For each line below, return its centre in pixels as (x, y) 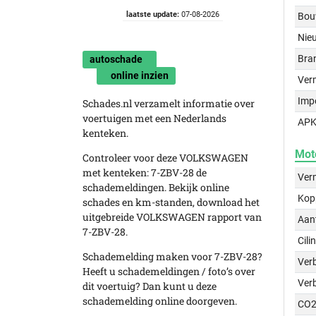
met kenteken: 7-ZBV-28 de (145, 172)
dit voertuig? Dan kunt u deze (150, 286)
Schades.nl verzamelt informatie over (169, 103)
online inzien (140, 75)
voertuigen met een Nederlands (154, 118)
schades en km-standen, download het (171, 202)
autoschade (116, 59)
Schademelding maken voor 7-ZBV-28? (172, 256)
